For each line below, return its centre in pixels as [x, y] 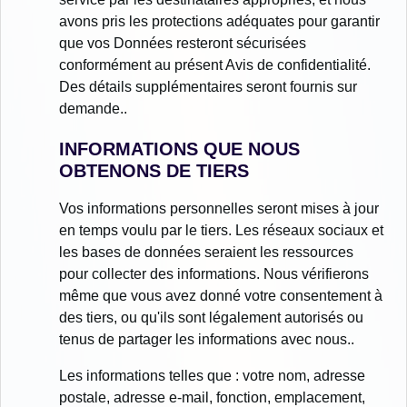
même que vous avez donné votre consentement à [221, 296]
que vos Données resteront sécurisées [183, 44]
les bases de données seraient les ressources [206, 253]
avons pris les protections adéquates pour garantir [219, 22]
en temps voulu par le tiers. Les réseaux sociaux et [221, 231]
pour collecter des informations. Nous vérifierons [214, 274]
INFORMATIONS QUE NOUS [179, 149]
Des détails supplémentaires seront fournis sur [208, 87]
